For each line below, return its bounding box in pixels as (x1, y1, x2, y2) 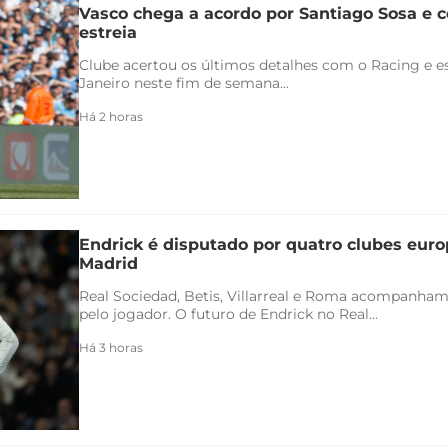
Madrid (79, 253, 138, 273)
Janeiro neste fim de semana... (79, 73, 289, 92)
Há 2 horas (79, 108, 143, 124)
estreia (79, 22, 137, 42)
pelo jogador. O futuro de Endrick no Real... (79, 304, 378, 323)
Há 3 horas (79, 339, 143, 355)
